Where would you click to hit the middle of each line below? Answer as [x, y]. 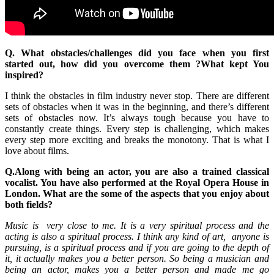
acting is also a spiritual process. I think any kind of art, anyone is [137, 237]
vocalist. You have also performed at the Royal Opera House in [137, 183]
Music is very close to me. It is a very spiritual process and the [137, 226]
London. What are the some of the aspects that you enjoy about [137, 194]
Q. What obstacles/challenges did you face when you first [137, 53]
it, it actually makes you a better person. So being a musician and [137, 259]
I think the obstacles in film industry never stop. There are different [137, 96]
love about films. [37, 151]
